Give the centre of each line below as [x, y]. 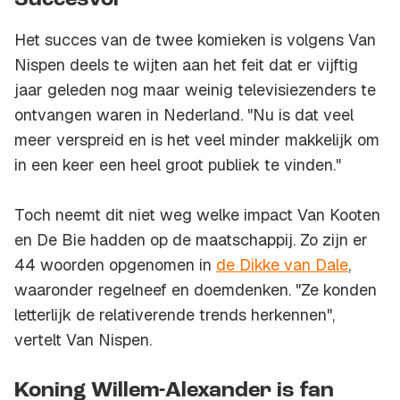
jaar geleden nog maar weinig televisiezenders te [195, 90]
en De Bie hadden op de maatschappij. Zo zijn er [191, 240]
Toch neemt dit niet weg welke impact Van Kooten [197, 215]
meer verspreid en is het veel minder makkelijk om [197, 140]
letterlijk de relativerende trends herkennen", [175, 315]
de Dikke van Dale [282, 265]
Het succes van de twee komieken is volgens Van [195, 40]
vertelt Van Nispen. [83, 340]
